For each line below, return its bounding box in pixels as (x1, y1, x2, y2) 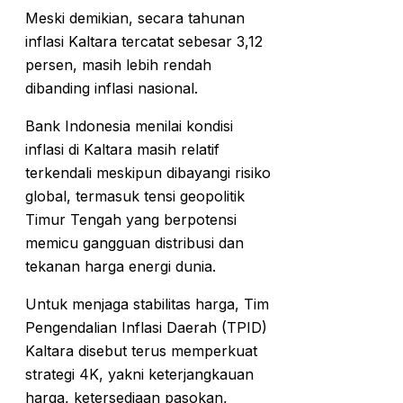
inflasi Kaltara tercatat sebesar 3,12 (25, 31, 263, 50)
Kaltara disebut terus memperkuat (25, 341, 257, 360)
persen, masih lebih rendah (25, 55, 211, 74)
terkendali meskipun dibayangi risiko (25, 163, 271, 182)
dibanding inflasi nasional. (25, 78, 198, 97)
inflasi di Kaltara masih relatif (25, 139, 219, 158)
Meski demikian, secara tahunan (25, 8, 245, 27)
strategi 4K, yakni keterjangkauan (25, 364, 254, 383)
